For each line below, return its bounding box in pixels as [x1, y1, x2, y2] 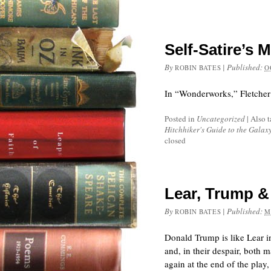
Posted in [165, 113, 197, 124]
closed [165, 135, 186, 146]
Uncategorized [197, 113, 245, 124]
